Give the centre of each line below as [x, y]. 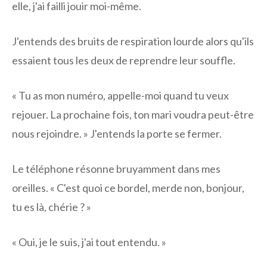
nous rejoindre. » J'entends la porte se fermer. [117, 134]
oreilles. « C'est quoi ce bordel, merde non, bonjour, [128, 188]
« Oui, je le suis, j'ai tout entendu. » [89, 242]
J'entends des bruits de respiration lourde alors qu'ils [133, 41]
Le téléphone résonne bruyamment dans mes [116, 169]
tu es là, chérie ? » [52, 207]
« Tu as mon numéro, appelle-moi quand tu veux [120, 96]
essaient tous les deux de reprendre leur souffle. [124, 60]
